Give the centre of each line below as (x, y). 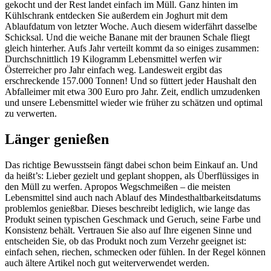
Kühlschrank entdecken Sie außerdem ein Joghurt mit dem (116, 15)
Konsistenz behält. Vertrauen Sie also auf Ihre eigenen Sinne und (128, 230)
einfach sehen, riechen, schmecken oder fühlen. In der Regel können (135, 252)
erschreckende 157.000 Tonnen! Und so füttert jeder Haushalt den (131, 80)
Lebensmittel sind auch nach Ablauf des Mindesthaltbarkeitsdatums (133, 197)
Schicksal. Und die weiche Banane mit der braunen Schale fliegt (127, 37)
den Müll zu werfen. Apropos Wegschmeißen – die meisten (118, 186)
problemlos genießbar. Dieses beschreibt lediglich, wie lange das (127, 208)
